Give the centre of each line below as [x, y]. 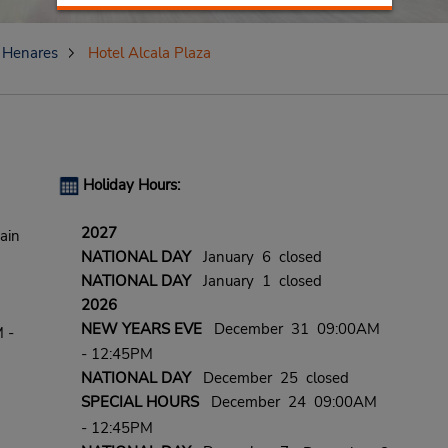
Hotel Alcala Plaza [149, 53]
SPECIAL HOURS [139, 402]
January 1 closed [256, 281]
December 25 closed [269, 378]
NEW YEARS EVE [141, 329]
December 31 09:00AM [290, 329]
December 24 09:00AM [287, 402]
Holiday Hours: [131, 185]
